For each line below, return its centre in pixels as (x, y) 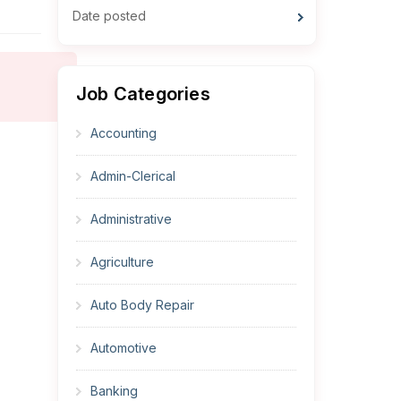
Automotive (124, 348)
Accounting (124, 133)
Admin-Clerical (133, 176)
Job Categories (143, 94)
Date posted (109, 16)
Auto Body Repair (142, 305)
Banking (114, 391)
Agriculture (122, 262)
